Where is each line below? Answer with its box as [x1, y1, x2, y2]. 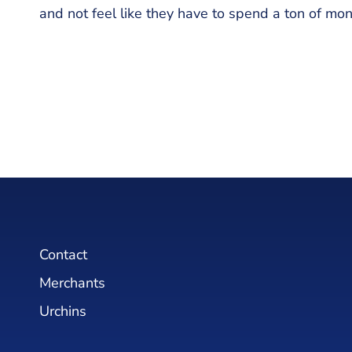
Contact [39, 245, 87, 264]
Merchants [39, 273, 105, 292]
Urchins [39, 302, 86, 321]
